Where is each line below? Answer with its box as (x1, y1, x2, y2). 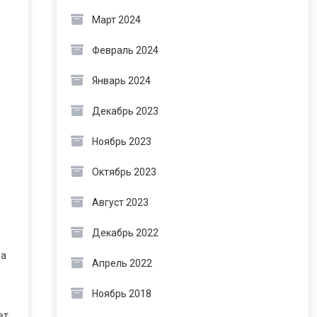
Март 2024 (91, 14, 141, 25)
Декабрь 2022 (91, 227, 158, 238)
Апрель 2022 (91, 258, 152, 269)
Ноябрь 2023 (91, 136, 151, 147)
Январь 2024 (91, 75, 151, 86)
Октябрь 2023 (91, 166, 156, 178)
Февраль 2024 (91, 45, 158, 56)
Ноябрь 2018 (91, 288, 151, 299)
